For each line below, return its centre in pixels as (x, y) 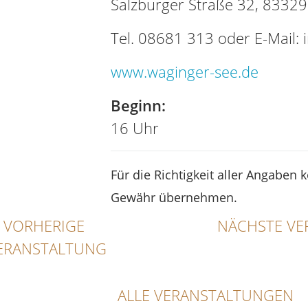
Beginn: (138, 105)
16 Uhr (134, 128)
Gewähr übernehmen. (174, 197)
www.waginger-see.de (184, 71)
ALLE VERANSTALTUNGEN (205, 295)
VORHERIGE (44, 225)
